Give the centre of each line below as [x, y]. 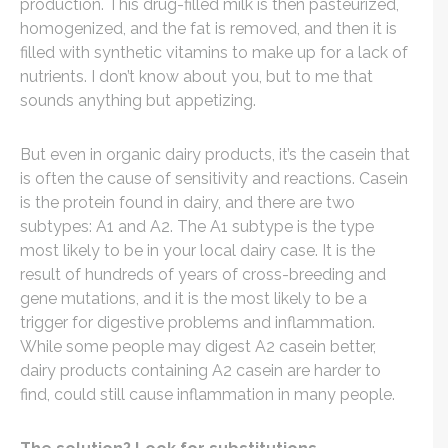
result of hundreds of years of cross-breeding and [203, 275]
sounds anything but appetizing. [138, 101]
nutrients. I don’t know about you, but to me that [196, 77]
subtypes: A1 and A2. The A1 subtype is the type [197, 227]
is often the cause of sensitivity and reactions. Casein [214, 179]
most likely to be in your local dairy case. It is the [197, 251]
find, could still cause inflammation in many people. [207, 395]
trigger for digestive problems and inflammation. [197, 323]
